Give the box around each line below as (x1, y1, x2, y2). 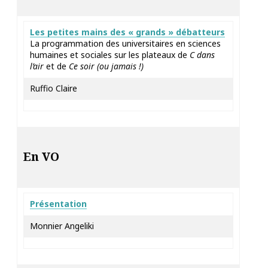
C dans (190, 49, 215, 60)
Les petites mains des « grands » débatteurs (30, 26, 225, 38)
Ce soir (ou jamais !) (69, 60, 144, 72)
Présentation (30, 198, 87, 209)
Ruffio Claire (30, 83, 77, 94)
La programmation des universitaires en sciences (30, 38, 221, 49)
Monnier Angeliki (30, 220, 94, 232)
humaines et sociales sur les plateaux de (30, 49, 190, 60)
